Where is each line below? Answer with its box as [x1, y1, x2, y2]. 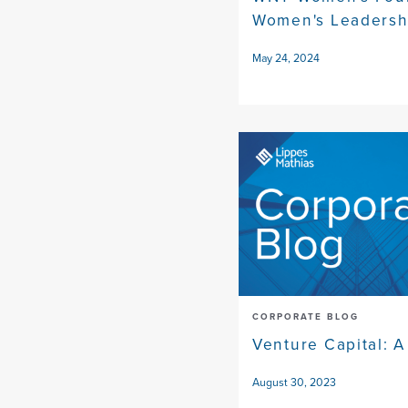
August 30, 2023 [252, 374, 336, 392]
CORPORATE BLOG [252, 310, 359, 324]
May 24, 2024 [252, 50, 320, 67]
